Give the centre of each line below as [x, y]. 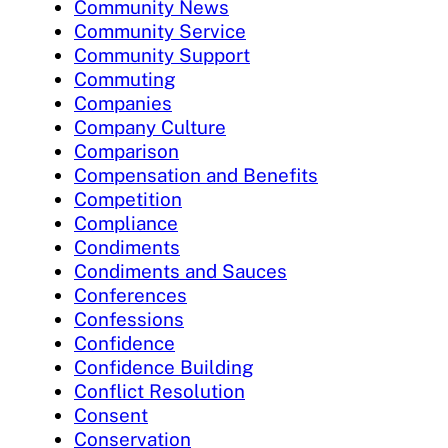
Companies [123, 103]
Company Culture [150, 127]
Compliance [126, 223]
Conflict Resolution [159, 391]
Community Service [160, 31]
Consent [111, 415]
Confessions [129, 319]
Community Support [162, 55]
